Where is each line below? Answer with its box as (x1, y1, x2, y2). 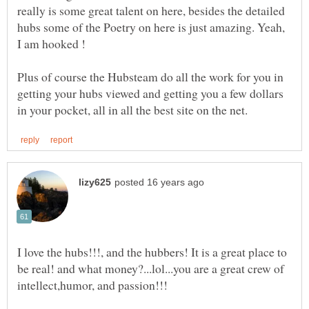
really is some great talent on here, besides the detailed (17, 1, 285, 19)
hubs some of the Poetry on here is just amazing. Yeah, (17, 18, 285, 35)
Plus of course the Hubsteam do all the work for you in (17, 68, 283, 85)
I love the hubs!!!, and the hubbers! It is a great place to (17, 243, 287, 260)
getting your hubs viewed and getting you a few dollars (17, 84, 283, 101)
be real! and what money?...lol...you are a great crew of (17, 259, 284, 277)
